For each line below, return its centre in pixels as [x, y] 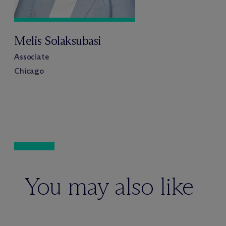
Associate [32, 57]
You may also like [109, 187]
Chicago [29, 71]
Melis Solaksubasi [58, 41]
